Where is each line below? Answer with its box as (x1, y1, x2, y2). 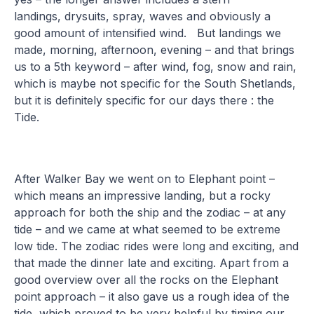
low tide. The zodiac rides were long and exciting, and (14, 238, 299, 253)
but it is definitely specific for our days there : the (14, 93, 275, 107)
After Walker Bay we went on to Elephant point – (14, 171, 275, 186)
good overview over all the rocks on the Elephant (14, 272, 279, 287)
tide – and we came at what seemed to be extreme (14, 221, 281, 236)
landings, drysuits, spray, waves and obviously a (14, 8, 271, 23)
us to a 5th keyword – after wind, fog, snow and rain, (14, 59, 297, 74)
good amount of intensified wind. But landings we (14, 25, 282, 40)
